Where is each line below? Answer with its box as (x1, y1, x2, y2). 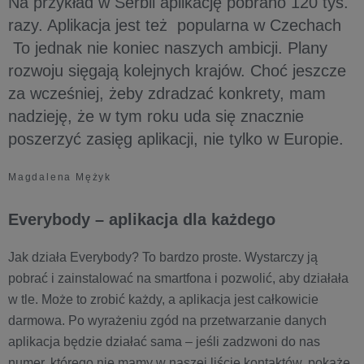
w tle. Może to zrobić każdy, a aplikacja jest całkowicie (8, 292, 318, 306)
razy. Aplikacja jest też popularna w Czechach (8, 16, 341, 34)
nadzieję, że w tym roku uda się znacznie (8, 107, 304, 125)
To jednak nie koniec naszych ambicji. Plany (8, 39, 327, 57)
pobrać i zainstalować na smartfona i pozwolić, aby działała (8, 271, 349, 285)
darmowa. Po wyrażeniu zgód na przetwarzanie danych (8, 314, 327, 327)
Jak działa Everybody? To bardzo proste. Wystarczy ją (8, 250, 318, 264)
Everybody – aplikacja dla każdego (8, 210, 275, 228)
